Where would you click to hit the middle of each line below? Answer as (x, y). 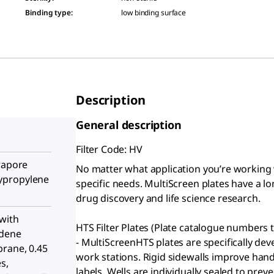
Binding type (48, 13)
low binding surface (154, 13)
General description (129, 125)
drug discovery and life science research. (168, 198)
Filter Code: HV (109, 149)
